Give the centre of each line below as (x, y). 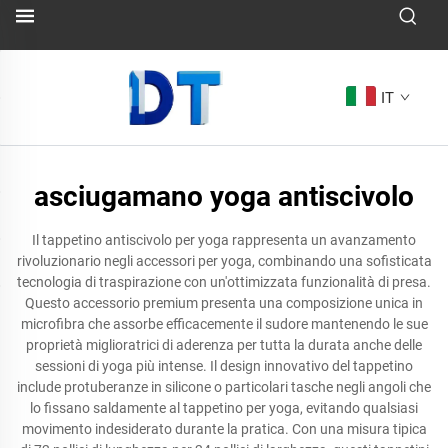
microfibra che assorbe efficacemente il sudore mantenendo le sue (224, 324)
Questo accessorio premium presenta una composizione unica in (224, 303)
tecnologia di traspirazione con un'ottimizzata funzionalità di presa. (224, 282)
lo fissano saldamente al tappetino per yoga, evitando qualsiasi (224, 408)
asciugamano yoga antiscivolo (224, 196)
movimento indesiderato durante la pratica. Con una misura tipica (224, 429)
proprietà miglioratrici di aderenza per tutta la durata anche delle (224, 345)
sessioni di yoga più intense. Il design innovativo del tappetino (224, 366)
